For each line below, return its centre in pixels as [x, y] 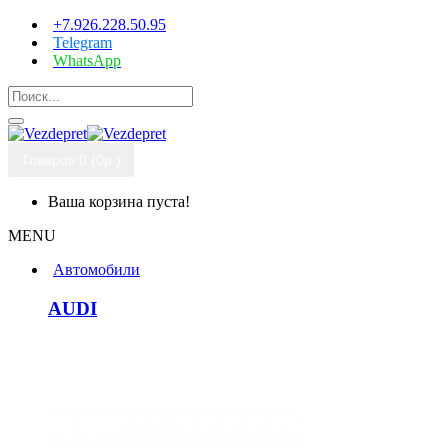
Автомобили [96, 269]
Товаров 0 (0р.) [71, 160]
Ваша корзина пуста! [119, 201]
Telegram [82, 42]
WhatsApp [87, 60]
